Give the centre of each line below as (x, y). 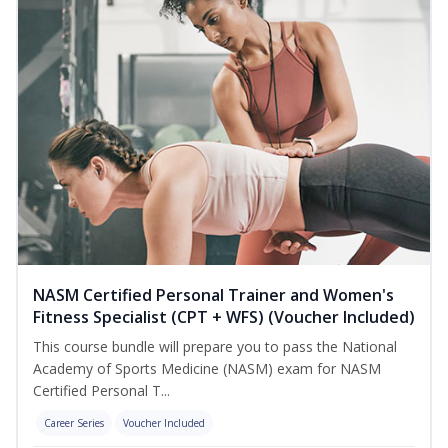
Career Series (74, 423)
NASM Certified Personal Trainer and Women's (213, 295)
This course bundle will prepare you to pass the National (215, 347)
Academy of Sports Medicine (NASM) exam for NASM (207, 369)
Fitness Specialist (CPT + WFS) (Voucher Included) (224, 317)
